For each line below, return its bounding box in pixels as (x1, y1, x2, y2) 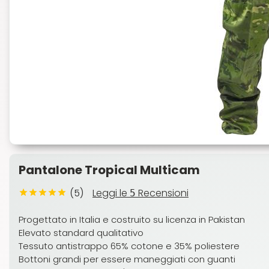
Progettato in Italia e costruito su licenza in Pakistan (19, 213, 245, 226)
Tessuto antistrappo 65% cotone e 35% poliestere (19, 240, 240, 252)
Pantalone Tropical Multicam (19, 162, 200, 178)
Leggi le (92, 186, 130, 200)
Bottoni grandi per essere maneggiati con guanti (19, 253, 235, 265)
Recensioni (136, 186, 189, 200)
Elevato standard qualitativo (19, 226, 144, 239)
